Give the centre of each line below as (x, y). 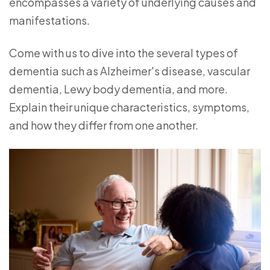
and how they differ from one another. (104, 125)
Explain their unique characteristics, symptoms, (129, 107)
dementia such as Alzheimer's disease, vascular (130, 71)
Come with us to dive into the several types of (124, 53)
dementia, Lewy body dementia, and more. (118, 89)
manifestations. (49, 20)
